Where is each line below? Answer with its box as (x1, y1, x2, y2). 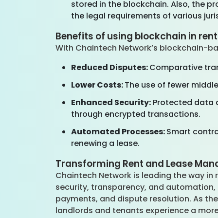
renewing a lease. (71, 138, 142, 149)
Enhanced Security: (71, 97, 151, 108)
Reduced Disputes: (71, 62, 149, 73)
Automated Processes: (71, 126, 166, 137)
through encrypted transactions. (71, 109, 200, 120)
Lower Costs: (71, 79, 125, 91)
